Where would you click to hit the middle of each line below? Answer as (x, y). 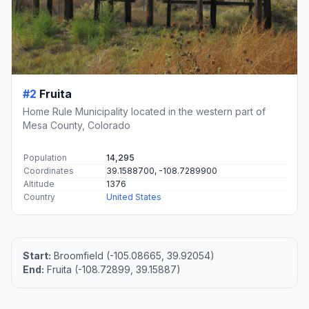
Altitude (39, 183)
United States (134, 197)
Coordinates (49, 170)
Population (45, 157)
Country (39, 197)
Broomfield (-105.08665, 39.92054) (133, 255)
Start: (37, 255)
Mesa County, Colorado (77, 125)
